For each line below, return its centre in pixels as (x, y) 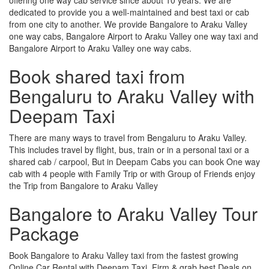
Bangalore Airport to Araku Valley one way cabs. (100, 48)
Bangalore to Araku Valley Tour (133, 213)
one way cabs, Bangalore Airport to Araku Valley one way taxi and (134, 36)
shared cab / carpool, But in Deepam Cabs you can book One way (134, 161)
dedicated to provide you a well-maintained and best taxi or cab (129, 12)
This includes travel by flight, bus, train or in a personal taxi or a (129, 149)
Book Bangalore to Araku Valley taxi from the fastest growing (124, 255)
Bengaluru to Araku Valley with (132, 95)
